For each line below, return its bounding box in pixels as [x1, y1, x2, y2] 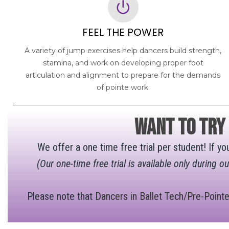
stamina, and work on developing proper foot [42, 58, 203, 67]
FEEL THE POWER [82, 25, 164, 39]
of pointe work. [96, 82, 150, 92]
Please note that [27, 190, 95, 202]
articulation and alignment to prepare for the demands [26, 70, 221, 80]
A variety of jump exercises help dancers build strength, [25, 45, 222, 55]
